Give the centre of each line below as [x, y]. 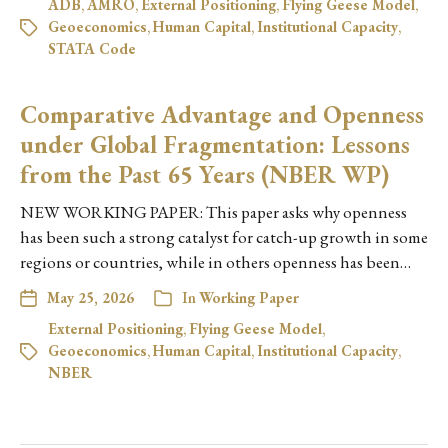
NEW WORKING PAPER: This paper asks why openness [213, 212]
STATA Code [92, 48]
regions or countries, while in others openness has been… [215, 262]
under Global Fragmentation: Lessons [215, 144]
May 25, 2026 [90, 297]
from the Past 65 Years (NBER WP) [204, 174]
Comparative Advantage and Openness [222, 114]
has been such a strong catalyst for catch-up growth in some [224, 237]
